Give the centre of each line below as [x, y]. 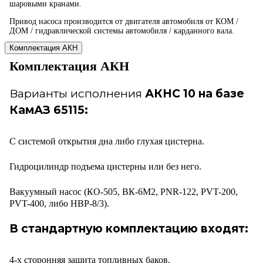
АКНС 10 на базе [195, 94]
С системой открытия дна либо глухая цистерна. [107, 141]
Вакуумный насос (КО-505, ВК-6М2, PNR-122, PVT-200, [124, 192]
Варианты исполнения [77, 94]
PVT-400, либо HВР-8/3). [59, 204]
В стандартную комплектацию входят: [129, 229]
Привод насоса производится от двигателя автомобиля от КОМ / [124, 22]
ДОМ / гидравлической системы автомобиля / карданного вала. [122, 31]
